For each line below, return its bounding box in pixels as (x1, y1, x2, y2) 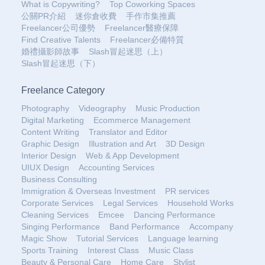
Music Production (135, 104, 200, 113)
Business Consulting (21, 174, 97, 184)
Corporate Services (21, 198, 93, 208)
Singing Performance (21, 222, 100, 231)
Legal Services (103, 198, 158, 208)
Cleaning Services (21, 210, 89, 219)
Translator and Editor (89, 127, 167, 137)
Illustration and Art (89, 139, 156, 148)
